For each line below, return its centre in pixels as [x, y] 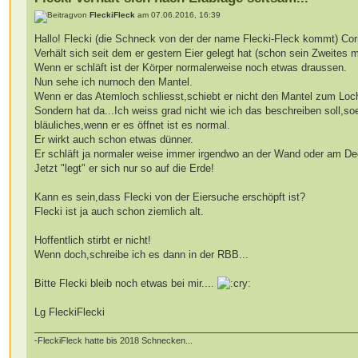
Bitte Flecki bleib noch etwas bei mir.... [126, 283]
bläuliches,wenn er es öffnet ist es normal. [133, 125]
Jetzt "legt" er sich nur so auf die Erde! [125, 168]
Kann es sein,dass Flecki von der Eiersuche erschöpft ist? [170, 197]
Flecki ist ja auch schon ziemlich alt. [119, 211]
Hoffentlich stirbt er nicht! [93, 240]
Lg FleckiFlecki [70, 312]
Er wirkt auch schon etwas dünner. [114, 139]
